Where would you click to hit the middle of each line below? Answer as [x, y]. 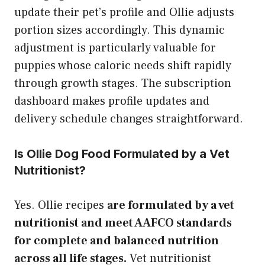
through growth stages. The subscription [123, 83]
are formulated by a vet [171, 205]
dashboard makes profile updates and [112, 101]
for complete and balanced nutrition [117, 240]
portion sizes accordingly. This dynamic [119, 30]
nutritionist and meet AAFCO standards [123, 223]
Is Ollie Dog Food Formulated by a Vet [122, 153]
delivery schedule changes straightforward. [129, 119]
